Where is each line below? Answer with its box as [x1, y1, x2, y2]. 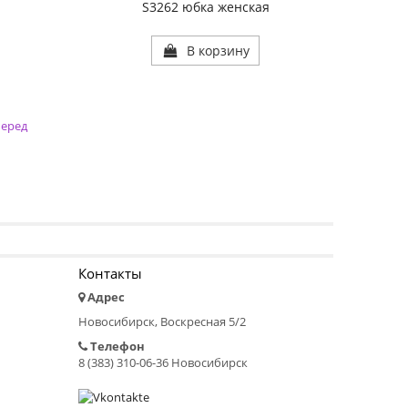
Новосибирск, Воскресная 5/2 [78, 313, 246, 331]
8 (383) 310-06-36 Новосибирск [78, 354, 248, 372]
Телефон [90, 338, 145, 355]
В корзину [187, 42, 250, 60]
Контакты [78, 264, 142, 283]
